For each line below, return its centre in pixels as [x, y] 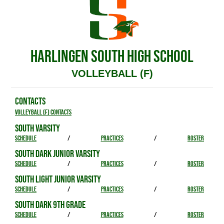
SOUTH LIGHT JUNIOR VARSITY [58, 179]
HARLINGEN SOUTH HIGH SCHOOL [112, 56]
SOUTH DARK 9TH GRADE [50, 204]
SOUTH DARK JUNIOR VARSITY [57, 153]
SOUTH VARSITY [37, 128]
